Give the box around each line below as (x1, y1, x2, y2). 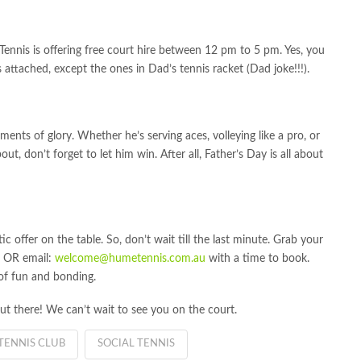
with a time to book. (205, 252, 309, 264)
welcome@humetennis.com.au (55, 252, 205, 264)
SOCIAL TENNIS (97, 338, 175, 350)
